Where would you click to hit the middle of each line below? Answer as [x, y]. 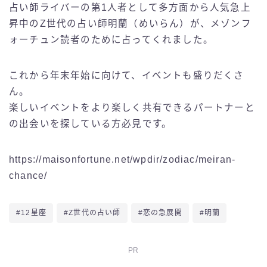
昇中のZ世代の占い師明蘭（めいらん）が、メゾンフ [130, 24]
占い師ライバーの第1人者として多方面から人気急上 [130, 8]
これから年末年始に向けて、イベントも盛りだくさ [127, 76]
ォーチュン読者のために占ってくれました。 [111, 40]
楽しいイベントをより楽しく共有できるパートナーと [132, 108]
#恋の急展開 [160, 213]
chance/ [28, 176]
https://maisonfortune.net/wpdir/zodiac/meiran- [122, 160]
